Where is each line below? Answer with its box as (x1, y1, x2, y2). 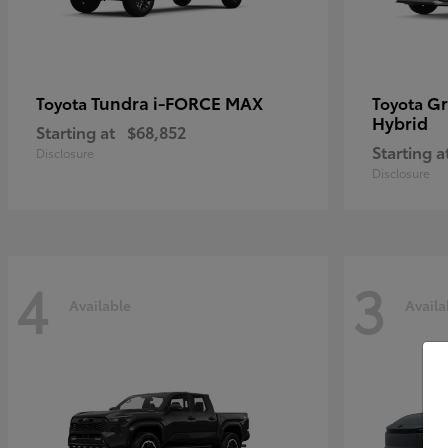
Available (69, 294, 131, 315)
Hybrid (372, 110, 428, 134)
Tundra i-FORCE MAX (91, 90, 263, 114)
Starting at (36, 120, 115, 143)
